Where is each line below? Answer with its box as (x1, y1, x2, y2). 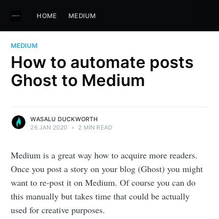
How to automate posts (11, 52, 194, 72)
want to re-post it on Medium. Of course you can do (11, 176, 196, 188)
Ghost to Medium (11, 70, 146, 90)
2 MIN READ (77, 123, 113, 131)
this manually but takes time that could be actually (11, 190, 190, 202)
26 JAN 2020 (30, 123, 68, 131)
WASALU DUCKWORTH (30, 115, 98, 123)
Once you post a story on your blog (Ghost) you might (11, 162, 203, 175)
